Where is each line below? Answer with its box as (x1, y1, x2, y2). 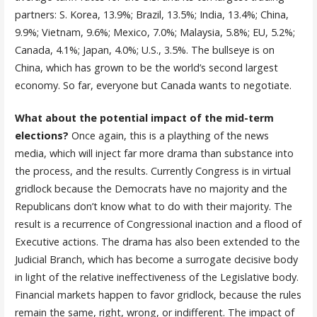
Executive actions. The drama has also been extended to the (14, 235, 300, 249)
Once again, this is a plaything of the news (71, 129, 269, 143)
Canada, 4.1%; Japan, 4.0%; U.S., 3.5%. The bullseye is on (14, 42, 275, 57)
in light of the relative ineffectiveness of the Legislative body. (14, 270, 299, 284)
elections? (14, 129, 71, 143)
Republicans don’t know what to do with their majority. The (14, 200, 292, 214)
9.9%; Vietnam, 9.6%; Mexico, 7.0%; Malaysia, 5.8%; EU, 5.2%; (14, 25, 295, 39)
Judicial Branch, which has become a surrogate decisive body (14, 253, 298, 267)
